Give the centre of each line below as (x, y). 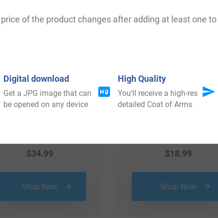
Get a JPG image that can (47, 93)
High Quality (142, 78)
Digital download (36, 78)
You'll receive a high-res (158, 93)
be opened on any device (45, 104)
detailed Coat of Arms (155, 104)
